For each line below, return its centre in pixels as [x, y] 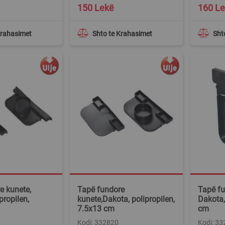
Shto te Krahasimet [122, 34]
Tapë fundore [101, 190]
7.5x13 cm [96, 209]
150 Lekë [96, 8]
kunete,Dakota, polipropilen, [126, 199]
